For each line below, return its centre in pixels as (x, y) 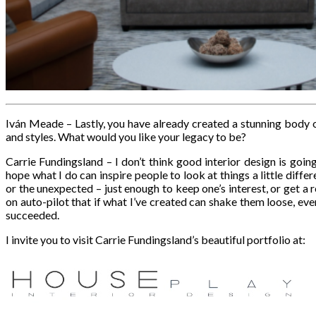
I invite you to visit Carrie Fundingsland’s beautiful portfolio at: (156, 240)
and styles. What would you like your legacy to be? (126, 137)
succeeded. (32, 215)
